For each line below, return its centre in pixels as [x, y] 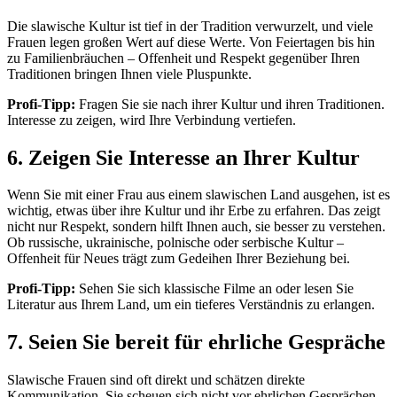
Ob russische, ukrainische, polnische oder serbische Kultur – [175, 243]
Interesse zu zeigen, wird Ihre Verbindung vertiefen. [152, 120]
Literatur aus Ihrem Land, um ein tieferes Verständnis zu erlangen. [191, 305]
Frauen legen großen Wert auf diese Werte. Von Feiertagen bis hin [191, 42]
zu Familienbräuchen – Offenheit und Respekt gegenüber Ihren [183, 58]
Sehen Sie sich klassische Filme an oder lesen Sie [214, 289]
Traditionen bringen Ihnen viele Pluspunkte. [129, 74]
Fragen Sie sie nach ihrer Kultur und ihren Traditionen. [232, 104]
